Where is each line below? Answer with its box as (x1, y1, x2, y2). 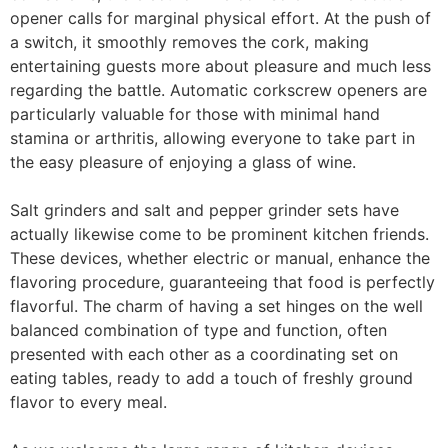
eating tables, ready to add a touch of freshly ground (10, 368, 413, 388)
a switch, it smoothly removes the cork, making (10, 32, 369, 52)
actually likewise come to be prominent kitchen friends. (10, 224, 429, 244)
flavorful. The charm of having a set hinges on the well (10, 296, 423, 316)
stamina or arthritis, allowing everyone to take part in (10, 128, 415, 148)
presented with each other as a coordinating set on (10, 344, 398, 364)
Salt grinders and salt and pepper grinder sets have (10, 200, 399, 220)
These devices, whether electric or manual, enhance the (10, 248, 430, 268)
